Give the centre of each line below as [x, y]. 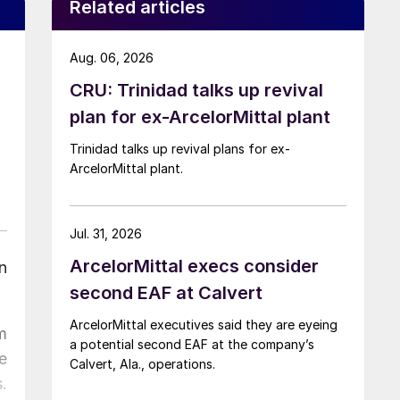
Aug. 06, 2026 [112, 57]
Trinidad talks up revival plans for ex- [180, 148]
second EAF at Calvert [166, 292]
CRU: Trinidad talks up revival [196, 90]
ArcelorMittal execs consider [194, 266]
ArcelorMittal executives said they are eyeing [204, 324]
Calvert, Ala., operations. [142, 363]
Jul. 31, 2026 [106, 233]
